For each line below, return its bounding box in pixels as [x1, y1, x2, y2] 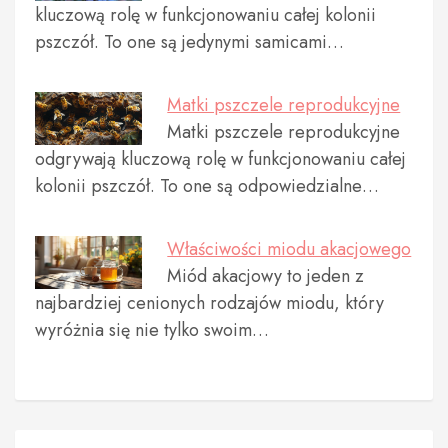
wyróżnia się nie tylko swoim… [35, 316, 269, 343]
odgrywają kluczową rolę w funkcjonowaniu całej [35, 145, 406, 172]
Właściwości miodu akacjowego [167, 235, 412, 262]
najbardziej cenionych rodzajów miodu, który [35, 289, 384, 316]
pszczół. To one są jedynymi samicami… [35, 28, 344, 55]
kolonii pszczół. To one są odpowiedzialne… [35, 172, 379, 199]
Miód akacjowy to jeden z [167, 262, 365, 289]
